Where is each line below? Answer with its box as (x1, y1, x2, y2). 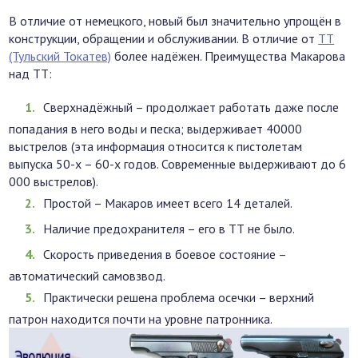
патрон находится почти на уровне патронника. (9, 311, 273, 328)
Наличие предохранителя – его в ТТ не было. (43, 221, 296, 237)
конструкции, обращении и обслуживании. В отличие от (9, 30, 319, 47)
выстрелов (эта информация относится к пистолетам (9, 138, 303, 155)
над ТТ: (9, 66, 53, 82)
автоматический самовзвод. (9, 268, 166, 284)
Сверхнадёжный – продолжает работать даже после (43, 99, 340, 116)
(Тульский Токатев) (9, 48, 112, 65)
